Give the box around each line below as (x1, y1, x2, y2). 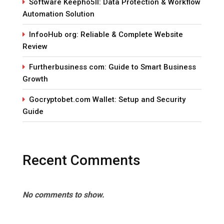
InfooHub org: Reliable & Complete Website (29, 29, 183, 39)
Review (22, 41, 47, 51)
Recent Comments (22, 151, 140, 168)
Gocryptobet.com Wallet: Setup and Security (29, 94, 185, 104)
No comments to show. (22, 189, 104, 199)
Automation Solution (22, 9, 94, 18)
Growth (22, 74, 48, 83)
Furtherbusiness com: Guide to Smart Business (29, 62, 196, 71)
